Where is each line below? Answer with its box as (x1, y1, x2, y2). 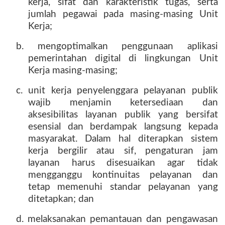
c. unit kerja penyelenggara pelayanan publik (16, 86, 218, 95)
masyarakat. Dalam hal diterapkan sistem (28, 134, 218, 144)
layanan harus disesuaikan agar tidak (28, 158, 218, 168)
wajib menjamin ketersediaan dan (28, 98, 218, 107)
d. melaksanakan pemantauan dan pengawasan (16, 214, 218, 224)
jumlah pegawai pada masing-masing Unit (28, 10, 218, 19)
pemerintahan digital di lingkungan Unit (28, 54, 218, 63)
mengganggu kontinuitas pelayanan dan (28, 170, 218, 180)
